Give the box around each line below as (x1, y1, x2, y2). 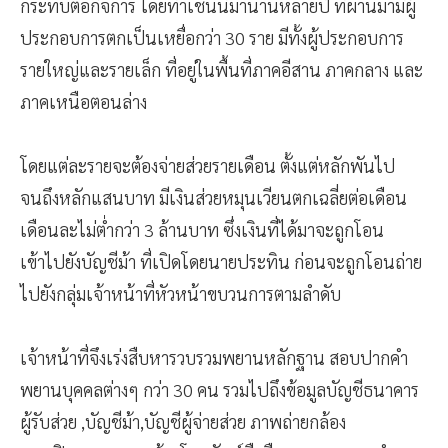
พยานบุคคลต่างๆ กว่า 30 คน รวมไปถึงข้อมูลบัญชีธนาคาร (20, 377, 419, 401)
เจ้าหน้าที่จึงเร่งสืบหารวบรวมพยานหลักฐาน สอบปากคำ (20, 345, 408, 369)
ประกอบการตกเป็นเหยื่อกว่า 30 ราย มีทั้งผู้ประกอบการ (20, 25, 404, 49)
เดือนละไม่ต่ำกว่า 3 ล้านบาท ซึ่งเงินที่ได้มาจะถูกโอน (20, 217, 384, 241)
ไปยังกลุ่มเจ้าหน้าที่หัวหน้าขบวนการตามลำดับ (20, 281, 341, 305)
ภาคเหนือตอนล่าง (20, 89, 147, 113)
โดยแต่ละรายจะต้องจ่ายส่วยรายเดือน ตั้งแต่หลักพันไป (20, 153, 395, 177)
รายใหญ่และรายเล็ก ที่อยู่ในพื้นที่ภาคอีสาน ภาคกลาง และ (20, 57, 423, 81)
